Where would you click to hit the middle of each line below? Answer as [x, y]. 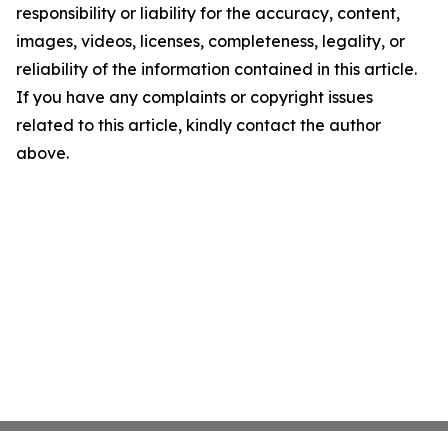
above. [42, 153]
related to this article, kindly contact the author [198, 125]
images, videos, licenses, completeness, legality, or [210, 41]
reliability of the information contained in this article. [216, 69]
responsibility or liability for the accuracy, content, [208, 13]
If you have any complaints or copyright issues [194, 97]
